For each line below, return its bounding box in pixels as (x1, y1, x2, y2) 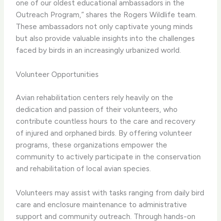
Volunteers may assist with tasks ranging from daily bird (16, 187, 205, 197)
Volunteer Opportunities (16, 69, 99, 79)
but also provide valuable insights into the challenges (16, 33, 195, 43)
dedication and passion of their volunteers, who (16, 104, 178, 114)
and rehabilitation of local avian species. (16, 163, 151, 173)
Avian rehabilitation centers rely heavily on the (16, 92, 174, 102)
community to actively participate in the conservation (16, 151, 201, 161)
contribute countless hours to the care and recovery (16, 116, 196, 126)
